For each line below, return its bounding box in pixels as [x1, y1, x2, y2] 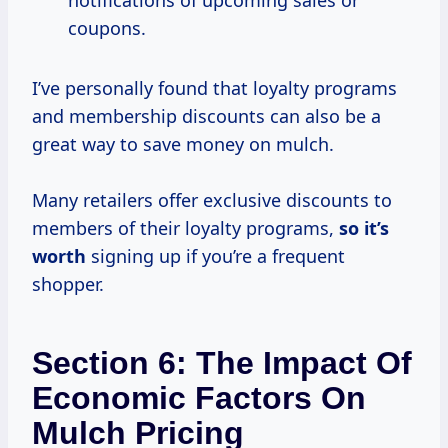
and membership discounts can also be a [32, 104, 381, 129]
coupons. [68, 16, 146, 41]
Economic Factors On [32, 380, 366, 417]
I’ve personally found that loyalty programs [32, 76, 397, 101]
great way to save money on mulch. [32, 132, 334, 157]
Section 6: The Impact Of [32, 345, 412, 382]
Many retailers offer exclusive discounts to [32, 188, 392, 213]
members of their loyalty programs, [32, 216, 339, 241]
